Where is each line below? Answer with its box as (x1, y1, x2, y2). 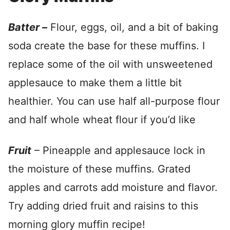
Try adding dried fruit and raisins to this (8, 200, 198, 212)
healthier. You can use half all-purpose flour (8, 95, 220, 107)
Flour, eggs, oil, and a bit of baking (47, 21, 218, 33)
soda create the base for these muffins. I (8, 40, 205, 52)
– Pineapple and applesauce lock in (31, 144, 205, 157)
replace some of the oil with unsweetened (8, 58, 213, 70)
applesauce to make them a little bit (8, 76, 182, 89)
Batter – (8, 21, 47, 33)
